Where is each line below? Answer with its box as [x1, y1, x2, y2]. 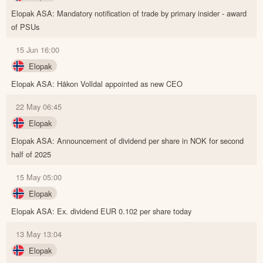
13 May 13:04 [16, 228, 62, 240]
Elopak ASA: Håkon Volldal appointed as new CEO [11, 77, 183, 89]
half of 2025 [11, 148, 52, 160]
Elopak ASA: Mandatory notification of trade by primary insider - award [11, 7, 247, 19]
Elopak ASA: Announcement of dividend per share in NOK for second [11, 134, 244, 146]
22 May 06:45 [16, 100, 62, 112]
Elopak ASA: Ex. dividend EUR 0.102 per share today [11, 205, 192, 217]
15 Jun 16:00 [16, 43, 60, 55]
